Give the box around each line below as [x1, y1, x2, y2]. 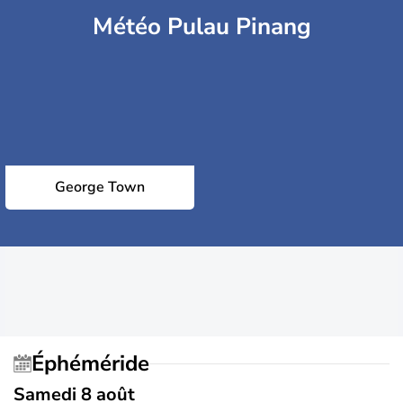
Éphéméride [44, 348, 149, 378]
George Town [55, 177, 145, 197]
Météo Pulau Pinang [92, 11, 311, 42]
